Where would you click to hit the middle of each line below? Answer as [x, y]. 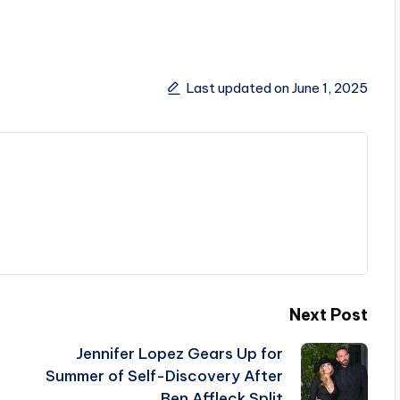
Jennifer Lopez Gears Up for [179, 354]
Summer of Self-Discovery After [164, 376]
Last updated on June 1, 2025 [277, 87]
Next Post [328, 315]
